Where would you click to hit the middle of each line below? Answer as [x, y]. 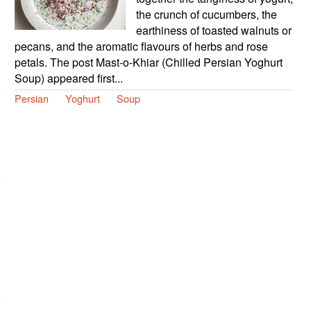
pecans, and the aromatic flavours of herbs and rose [141, 47]
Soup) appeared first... [68, 78]
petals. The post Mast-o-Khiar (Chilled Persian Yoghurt [148, 62]
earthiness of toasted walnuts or [213, 31]
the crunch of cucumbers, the [206, 15]
